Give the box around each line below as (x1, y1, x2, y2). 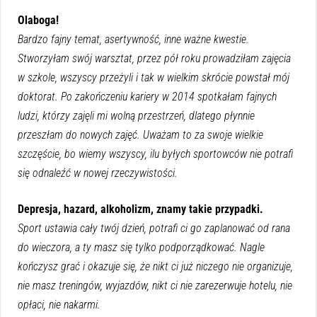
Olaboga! (18, 13, 59, 27)
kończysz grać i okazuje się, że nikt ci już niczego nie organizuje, (18, 259, 293, 273)
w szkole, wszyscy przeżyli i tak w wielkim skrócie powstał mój (18, 70, 289, 84)
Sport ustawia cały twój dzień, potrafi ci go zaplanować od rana (18, 221, 290, 235)
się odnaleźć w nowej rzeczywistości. (18, 166, 178, 180)
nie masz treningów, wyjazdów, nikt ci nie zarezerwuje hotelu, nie (18, 278, 292, 292)
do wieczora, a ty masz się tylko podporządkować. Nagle (18, 240, 265, 254)
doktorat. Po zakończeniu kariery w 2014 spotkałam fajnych (18, 89, 277, 103)
